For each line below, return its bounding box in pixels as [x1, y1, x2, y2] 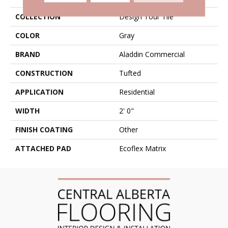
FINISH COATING [15, 125, 73, 135]
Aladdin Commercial [119, 49, 185, 60]
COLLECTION [15, 12, 61, 22]
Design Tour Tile [119, 12, 174, 22]
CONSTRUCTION [15, 68, 73, 78]
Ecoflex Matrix [119, 144, 166, 154]
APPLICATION [15, 87, 64, 97]
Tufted [119, 68, 141, 78]
